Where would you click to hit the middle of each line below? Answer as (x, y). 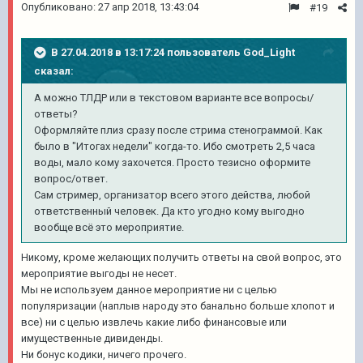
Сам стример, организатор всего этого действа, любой (172, 195)
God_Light (269, 52)
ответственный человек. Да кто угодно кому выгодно (169, 211)
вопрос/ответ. (71, 179)
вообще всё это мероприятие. (109, 227)
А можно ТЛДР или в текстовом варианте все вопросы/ (174, 98)
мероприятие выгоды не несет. (99, 273)
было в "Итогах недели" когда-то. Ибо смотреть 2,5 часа (175, 146)
